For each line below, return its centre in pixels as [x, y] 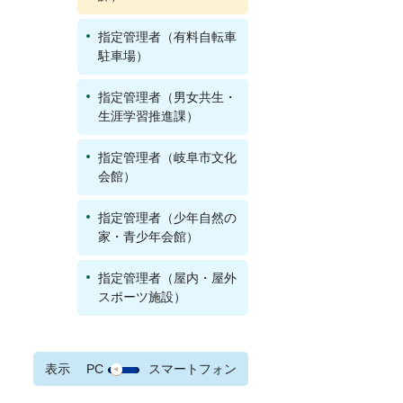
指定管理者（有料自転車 [167, 37]
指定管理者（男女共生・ [167, 97]
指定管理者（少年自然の [167, 218]
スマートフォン [193, 369]
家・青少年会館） [148, 237]
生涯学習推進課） [148, 116]
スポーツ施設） [142, 297]
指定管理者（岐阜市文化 [167, 157]
